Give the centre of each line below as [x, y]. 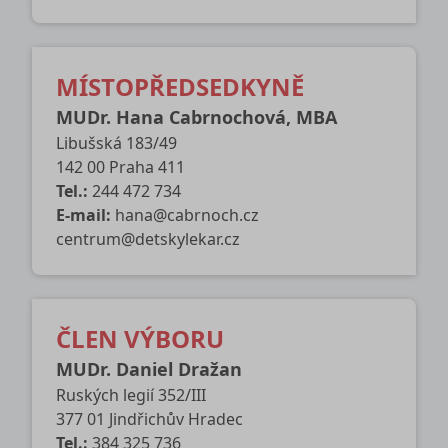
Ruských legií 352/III [131, 395]
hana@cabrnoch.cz [187, 215]
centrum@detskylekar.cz [148, 239]
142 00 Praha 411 [120, 167]
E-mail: [83, 215]
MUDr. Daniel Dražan [149, 369]
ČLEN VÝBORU [140, 339]
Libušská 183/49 [116, 143]
